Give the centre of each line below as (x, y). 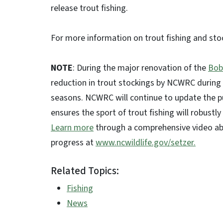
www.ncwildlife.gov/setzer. (146, 143)
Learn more (72, 128)
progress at (73, 143)
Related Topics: (85, 171)
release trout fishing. (90, 8)
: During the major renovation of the (140, 68)
